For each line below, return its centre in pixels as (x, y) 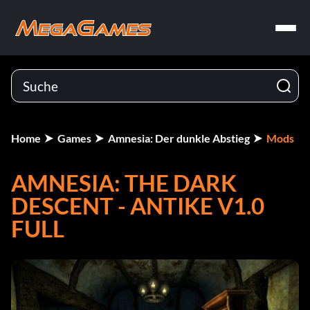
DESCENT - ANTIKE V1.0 (138, 206)
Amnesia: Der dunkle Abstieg (179, 138)
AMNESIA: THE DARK (124, 183)
